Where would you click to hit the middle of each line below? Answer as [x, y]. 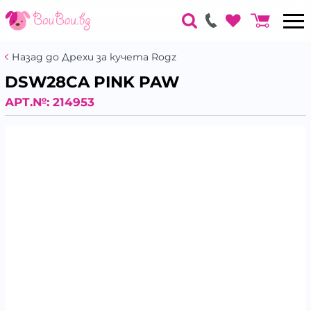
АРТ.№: [29, 102]
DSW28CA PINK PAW [92, 82]
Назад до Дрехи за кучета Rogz [94, 57]
